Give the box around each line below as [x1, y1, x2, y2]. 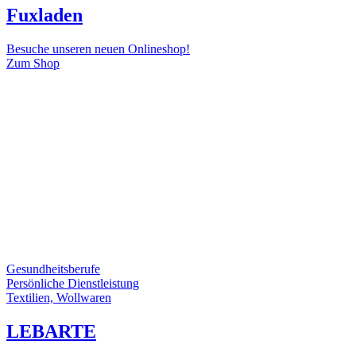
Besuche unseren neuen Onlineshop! [6, 42, 190, 56]
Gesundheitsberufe [6, 262, 100, 277]
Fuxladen [6, 5, 83, 26]
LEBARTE [6, 321, 96, 342]
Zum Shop [6, 56, 60, 71]
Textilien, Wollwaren [6, 291, 111, 305]
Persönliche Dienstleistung [6, 277, 139, 291]
